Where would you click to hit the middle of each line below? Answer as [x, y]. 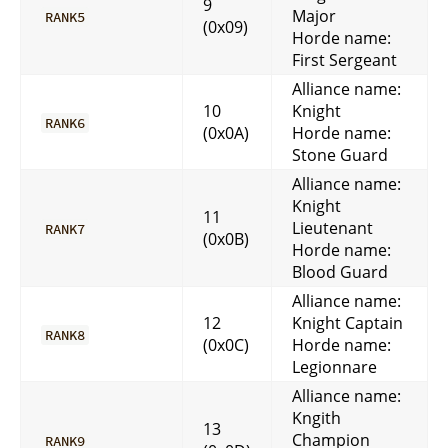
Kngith [316, 417]
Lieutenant [332, 227]
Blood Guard [340, 271]
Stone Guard [340, 154]
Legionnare [334, 366]
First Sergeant [344, 59]
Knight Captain [347, 322]
